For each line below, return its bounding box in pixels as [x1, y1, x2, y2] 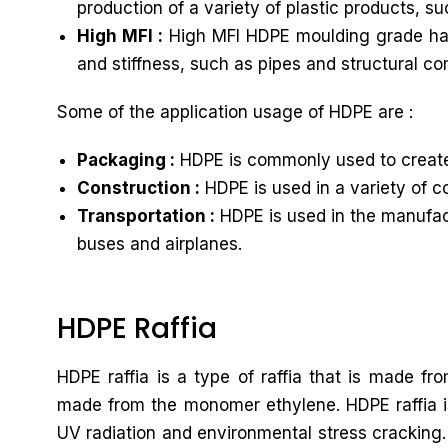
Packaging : [77, 150, 175, 170]
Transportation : [77, 206, 215, 226]
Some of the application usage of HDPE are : [57, 102, 413, 122]
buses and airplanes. [77, 234, 242, 254]
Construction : [77, 178, 200, 198]
